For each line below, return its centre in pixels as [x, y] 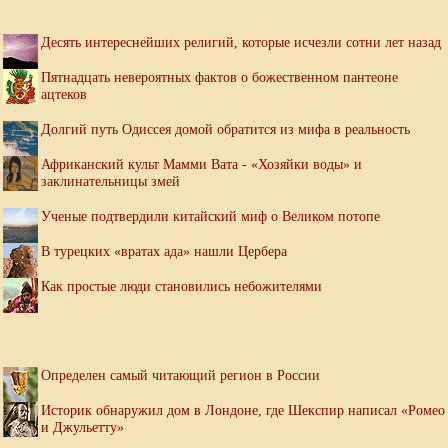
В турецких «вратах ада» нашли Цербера [164, 251]
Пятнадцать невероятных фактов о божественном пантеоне [219, 77]
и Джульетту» [82, 427]
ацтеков [64, 94]
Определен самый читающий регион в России [180, 375]
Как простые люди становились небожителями [181, 286]
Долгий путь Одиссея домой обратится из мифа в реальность [225, 129]
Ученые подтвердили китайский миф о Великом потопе [210, 216]
